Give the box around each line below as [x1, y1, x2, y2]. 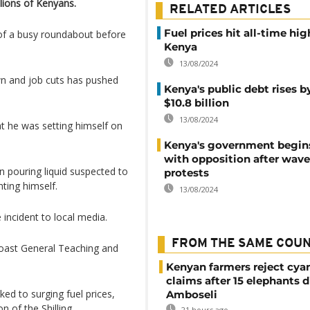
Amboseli [166, 288, 217, 301]
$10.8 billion [164, 96, 229, 109]
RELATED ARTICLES [170, 3, 291, 17]
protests [164, 166, 209, 179]
